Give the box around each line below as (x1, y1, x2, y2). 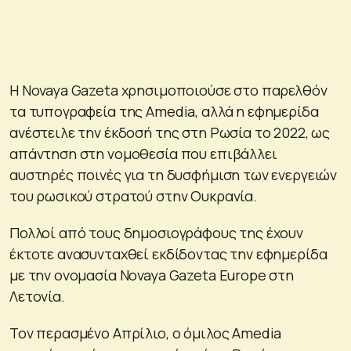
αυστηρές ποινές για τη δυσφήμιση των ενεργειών (9, 165, 338, 184)
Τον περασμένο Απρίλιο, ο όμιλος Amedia (9, 323, 282, 342)
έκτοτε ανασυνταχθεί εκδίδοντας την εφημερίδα (9, 244, 327, 263)
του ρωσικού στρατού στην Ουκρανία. (9, 186, 257, 205)
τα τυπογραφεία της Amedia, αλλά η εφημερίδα (9, 101, 319, 121)
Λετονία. (9, 286, 65, 306)
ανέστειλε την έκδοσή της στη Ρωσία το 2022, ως (9, 122, 331, 142)
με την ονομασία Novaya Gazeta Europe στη (9, 265, 294, 284)
